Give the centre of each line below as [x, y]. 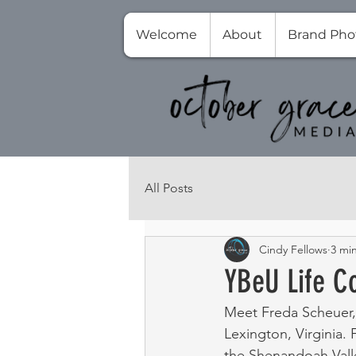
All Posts [169, 188]
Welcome [166, 35]
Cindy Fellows [293, 249]
